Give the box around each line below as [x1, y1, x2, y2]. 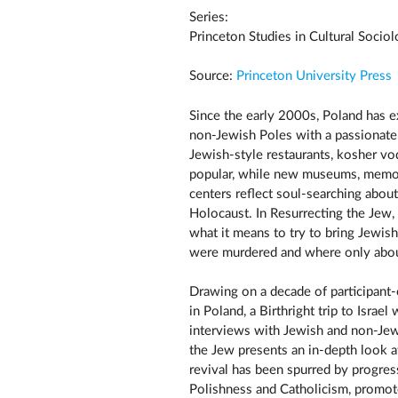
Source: [188, 69, 236, 84]
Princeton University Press [235, 69, 392, 84]
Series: [188, 10, 228, 24]
